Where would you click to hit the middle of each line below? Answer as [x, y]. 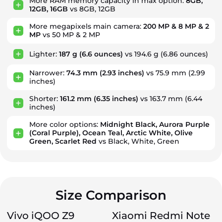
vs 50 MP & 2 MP [70, 35]
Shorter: [45, 99]
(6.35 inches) [115, 99]
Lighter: [44, 54]
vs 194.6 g [142, 54]
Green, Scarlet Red [63, 141]
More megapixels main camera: [86, 26]
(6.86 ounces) [184, 54]
